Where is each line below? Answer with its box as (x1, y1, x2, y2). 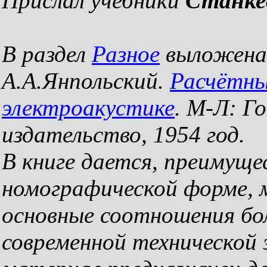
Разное (92, 41, 160, 67)
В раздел (2, 41, 92, 67)
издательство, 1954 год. (2, 122, 245, 147)
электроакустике (2, 95, 175, 120)
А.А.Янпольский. (2, 68, 170, 94)
